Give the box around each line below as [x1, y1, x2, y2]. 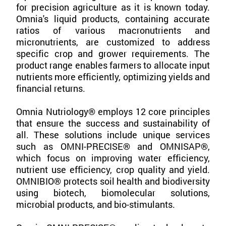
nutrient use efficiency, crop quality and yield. [16, 163, 210, 176]
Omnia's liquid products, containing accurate [16, 13, 210, 25]
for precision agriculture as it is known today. [16, 1, 210, 14]
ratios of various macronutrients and [16, 24, 210, 37]
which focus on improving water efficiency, [16, 152, 210, 164]
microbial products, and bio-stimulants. [16, 198, 175, 211]
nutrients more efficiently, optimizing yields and [16, 71, 210, 83]
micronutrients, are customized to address [16, 36, 210, 48]
